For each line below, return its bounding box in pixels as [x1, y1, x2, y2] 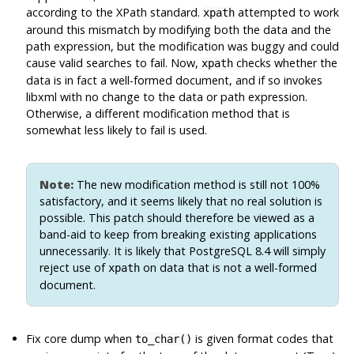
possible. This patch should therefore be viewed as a [40, 209, 315, 225]
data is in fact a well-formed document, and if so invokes [26, 72, 323, 88]
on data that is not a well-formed [140, 259, 318, 275]
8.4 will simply [252, 243, 326, 258]
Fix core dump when [26, 331, 136, 347]
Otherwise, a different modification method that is [26, 105, 291, 121]
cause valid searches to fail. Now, [26, 55, 202, 70]
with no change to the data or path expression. [57, 88, 308, 104]
